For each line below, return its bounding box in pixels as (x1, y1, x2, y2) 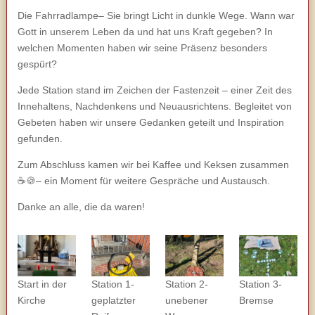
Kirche (17, 294, 46, 306)
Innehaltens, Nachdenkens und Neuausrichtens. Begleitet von (17, 100, 292, 112)
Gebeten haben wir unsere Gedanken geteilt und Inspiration (17, 116, 284, 128)
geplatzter (91, 294, 136, 306)
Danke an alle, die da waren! (17, 200, 145, 212)
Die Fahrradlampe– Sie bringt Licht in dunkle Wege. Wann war (17, 9, 295, 21)
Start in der (17, 278, 67, 290)
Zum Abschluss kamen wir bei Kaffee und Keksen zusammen (17, 158, 289, 170)
